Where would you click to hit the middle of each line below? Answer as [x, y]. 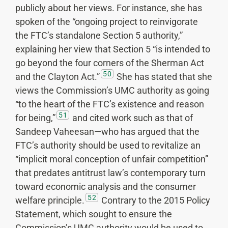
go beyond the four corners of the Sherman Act [110, 63]
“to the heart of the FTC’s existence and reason [110, 104]
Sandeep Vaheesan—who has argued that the [107, 131]
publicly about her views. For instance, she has [109, 8]
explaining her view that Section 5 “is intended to [113, 49]
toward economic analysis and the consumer [106, 186]
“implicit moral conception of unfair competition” [112, 159]
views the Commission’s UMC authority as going [112, 90]
